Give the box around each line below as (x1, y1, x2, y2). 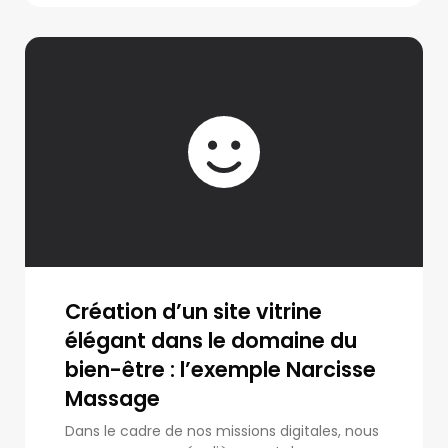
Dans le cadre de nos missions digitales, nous (65, 421, 379, 441)
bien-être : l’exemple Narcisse (65, 355, 376, 384)
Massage (65, 384, 160, 413)
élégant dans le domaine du (65, 326, 357, 355)
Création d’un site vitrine (65, 297, 322, 326)
